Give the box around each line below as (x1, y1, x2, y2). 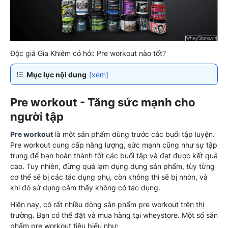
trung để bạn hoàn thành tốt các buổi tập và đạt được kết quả (10, 151, 218, 160)
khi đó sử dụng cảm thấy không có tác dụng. (10, 183, 160, 192)
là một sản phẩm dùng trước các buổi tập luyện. (53, 129, 215, 138)
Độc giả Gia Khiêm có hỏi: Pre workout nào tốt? (10, 48, 166, 58)
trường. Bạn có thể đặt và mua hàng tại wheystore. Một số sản (10, 210, 218, 219)
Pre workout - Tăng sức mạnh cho (10, 95, 195, 109)
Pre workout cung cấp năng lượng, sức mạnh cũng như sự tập (10, 140, 217, 149)
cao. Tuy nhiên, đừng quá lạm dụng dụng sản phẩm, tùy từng (10, 161, 215, 170)
